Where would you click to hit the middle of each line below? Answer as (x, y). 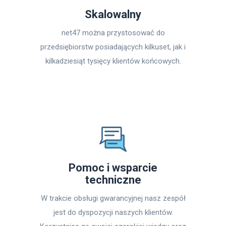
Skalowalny (113, 14)
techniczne (113, 180)
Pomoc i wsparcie (113, 168)
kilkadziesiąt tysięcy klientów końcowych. (113, 61)
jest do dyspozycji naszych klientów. (113, 212)
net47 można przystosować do (113, 33)
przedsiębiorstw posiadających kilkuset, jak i (113, 47)
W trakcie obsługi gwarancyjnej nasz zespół (113, 198)
